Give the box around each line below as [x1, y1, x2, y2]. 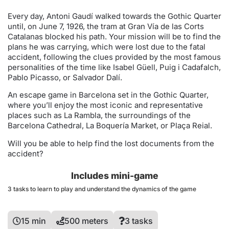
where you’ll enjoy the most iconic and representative [8, 100, 203, 110]
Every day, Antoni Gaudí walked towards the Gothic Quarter [8, 11, 221, 21]
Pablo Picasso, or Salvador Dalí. [8, 73, 122, 82]
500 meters [64, 215, 108, 226]
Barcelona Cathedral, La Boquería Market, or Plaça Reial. [8, 121, 212, 131]
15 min [21, 215, 46, 226]
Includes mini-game [71, 170, 158, 181]
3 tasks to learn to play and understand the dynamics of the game [8, 185, 196, 193]
